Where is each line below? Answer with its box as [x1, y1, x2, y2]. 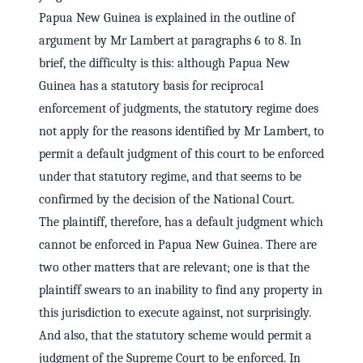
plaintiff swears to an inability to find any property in [39, 283, 322, 298]
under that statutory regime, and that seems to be [39, 169, 301, 185]
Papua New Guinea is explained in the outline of [39, 11, 295, 26]
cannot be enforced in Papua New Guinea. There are [39, 237, 317, 253]
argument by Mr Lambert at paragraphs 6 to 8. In [39, 33, 301, 49]
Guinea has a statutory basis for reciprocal [39, 79, 263, 94]
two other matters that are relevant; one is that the [39, 260, 310, 275]
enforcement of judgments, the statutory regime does [39, 101, 318, 117]
